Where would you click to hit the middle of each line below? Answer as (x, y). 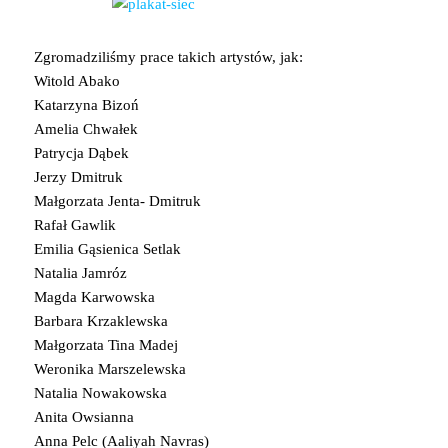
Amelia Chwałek (85, 128)
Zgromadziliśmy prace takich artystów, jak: (168, 56)
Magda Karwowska (94, 296)
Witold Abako (76, 80)
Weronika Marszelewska (109, 368)
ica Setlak (150, 248)
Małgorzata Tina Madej (105, 344)
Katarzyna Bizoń (86, 104)
